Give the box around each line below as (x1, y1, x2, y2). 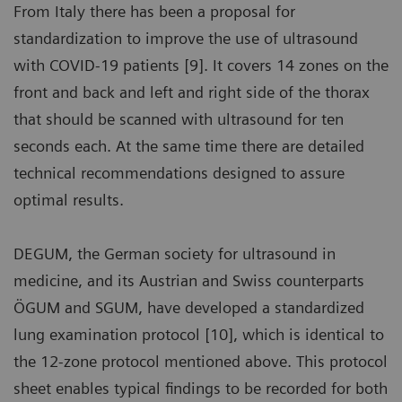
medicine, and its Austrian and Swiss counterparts (13, 270, 364, 290)
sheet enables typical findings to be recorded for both (13, 378, 388, 398)
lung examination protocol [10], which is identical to (13, 324, 384, 344)
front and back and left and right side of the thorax (13, 82, 370, 101)
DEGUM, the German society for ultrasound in (13, 243, 336, 263)
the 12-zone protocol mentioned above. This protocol (13, 351, 388, 371)
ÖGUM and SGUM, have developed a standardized (13, 297, 364, 317)
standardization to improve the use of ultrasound (13, 28, 358, 48)
